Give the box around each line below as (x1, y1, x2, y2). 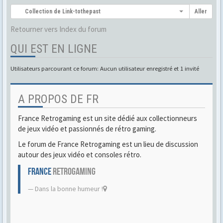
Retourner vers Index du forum (10, 24, 107, 34)
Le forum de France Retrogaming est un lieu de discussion (18, 139, 198, 149)
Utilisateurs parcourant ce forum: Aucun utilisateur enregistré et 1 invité (10, 64, 199, 72)
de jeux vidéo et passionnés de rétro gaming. (18, 124, 156, 133)
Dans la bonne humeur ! (35, 184, 103, 193)
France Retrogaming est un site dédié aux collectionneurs (18, 113, 197, 123)
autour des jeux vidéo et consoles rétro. (18, 150, 141, 159)
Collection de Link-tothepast (16, 8, 101, 15)
